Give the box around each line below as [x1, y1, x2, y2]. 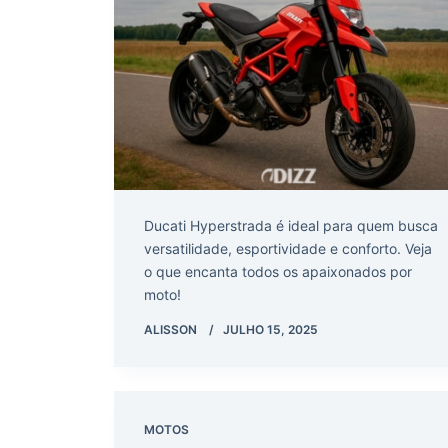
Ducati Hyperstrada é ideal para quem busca [144, 216, 438, 234]
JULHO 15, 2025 [223, 321, 318, 337]
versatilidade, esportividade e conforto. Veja [144, 239, 432, 257]
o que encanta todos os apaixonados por [144, 262, 412, 280]
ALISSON [144, 321, 197, 337]
